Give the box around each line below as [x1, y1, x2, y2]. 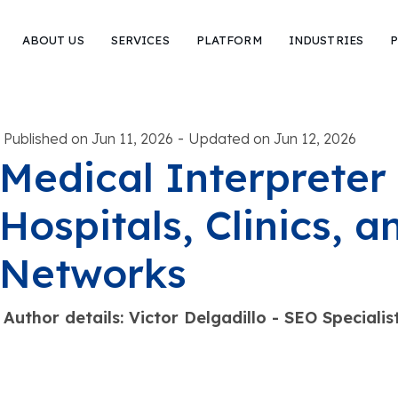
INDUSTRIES [288, 32, 364, 47]
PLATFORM [195, 32, 262, 47]
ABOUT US [21, 32, 84, 47]
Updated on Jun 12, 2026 [187, 130, 356, 147]
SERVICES [110, 32, 170, 47]
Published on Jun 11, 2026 [3, 130, 173, 147]
